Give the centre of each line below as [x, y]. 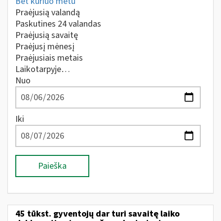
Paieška [52, 166]
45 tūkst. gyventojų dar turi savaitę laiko [97, 214]
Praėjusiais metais [49, 58]
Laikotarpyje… [43, 69]
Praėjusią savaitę [47, 35]
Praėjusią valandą [48, 13]
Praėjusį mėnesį [45, 47]
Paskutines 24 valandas [58, 24]
